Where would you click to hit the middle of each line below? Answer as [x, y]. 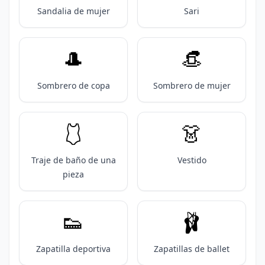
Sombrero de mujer [192, 85]
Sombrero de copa [73, 85]
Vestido [192, 160]
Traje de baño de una [73, 160]
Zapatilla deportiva [73, 249]
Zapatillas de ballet [192, 249]
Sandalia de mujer [73, 11]
